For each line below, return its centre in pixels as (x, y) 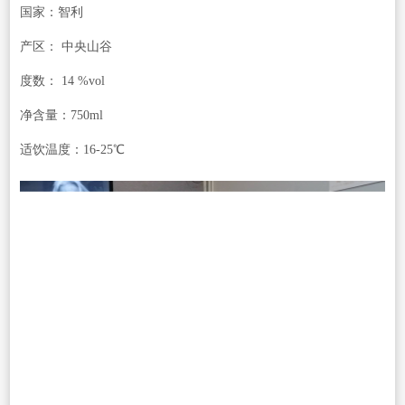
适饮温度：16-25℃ (72, 149)
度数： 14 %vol (62, 80)
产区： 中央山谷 (66, 46)
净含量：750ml (61, 115)
